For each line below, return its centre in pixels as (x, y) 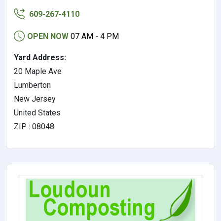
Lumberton (32, 85)
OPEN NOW (48, 36)
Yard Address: (40, 57)
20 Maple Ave (38, 71)
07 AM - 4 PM (95, 36)
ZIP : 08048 (34, 127)
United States (37, 113)
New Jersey (35, 99)
